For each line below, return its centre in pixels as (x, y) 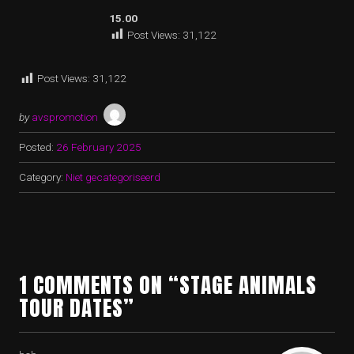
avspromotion (65, 117)
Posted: (36, 147)
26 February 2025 (99, 147)
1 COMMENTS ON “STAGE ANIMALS (168, 284)
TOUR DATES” (77, 307)
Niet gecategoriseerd (113, 177)
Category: (42, 177)
